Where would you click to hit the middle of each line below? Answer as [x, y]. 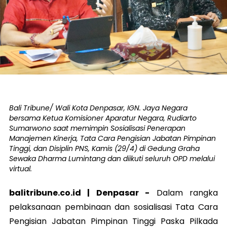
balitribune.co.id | [53, 193]
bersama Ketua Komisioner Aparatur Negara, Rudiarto [103, 118]
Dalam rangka [184, 193]
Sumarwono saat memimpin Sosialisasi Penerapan [97, 128]
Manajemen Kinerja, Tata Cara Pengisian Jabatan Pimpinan [112, 139]
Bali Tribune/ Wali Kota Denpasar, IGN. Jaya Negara [98, 108]
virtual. [21, 169]
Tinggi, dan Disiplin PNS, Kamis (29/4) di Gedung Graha [104, 149]
